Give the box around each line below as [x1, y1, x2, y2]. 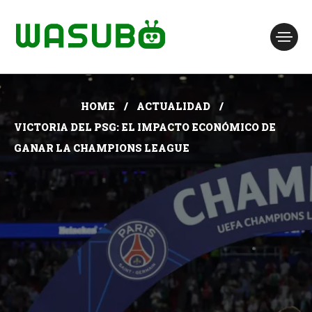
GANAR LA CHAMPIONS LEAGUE [14, 141, 189, 155]
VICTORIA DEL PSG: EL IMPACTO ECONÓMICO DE [14, 120, 276, 134]
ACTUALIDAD [136, 100, 210, 113]
